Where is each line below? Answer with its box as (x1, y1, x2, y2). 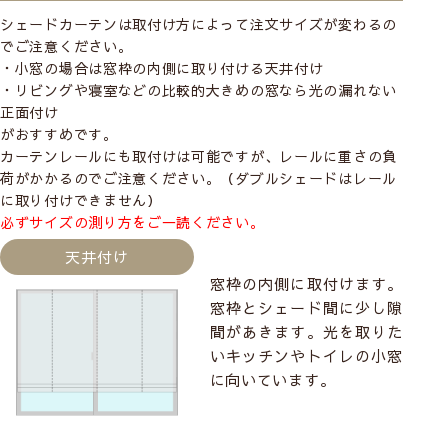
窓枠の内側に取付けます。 (209, 273, 404, 295)
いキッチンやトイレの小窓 (209, 345, 404, 367)
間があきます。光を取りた (209, 321, 404, 343)
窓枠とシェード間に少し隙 (209, 297, 404, 319)
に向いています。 (209, 369, 336, 391)
